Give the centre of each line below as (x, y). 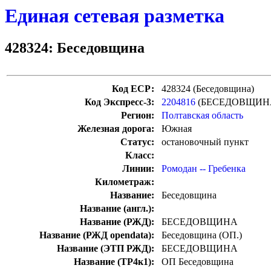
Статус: (137, 142)
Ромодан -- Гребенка (204, 169)
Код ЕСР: (133, 89)
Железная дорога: (116, 129)
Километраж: (125, 182)
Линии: (138, 169)
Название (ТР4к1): (114, 262)
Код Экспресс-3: (119, 102)
